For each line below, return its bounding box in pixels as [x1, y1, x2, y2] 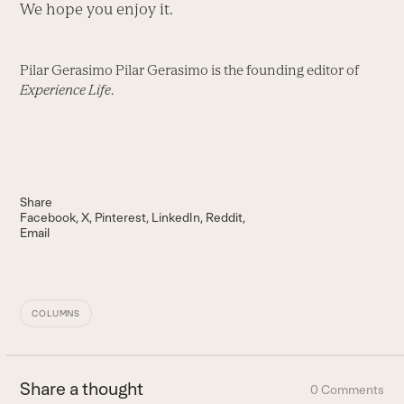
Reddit [206, 209, 243, 225]
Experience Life [20, 81, 112, 97]
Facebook [20, 209, 77, 225]
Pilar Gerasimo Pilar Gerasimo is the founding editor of [20, 61, 360, 78]
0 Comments [309, 381, 384, 397]
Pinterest [95, 209, 147, 225]
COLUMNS [32, 308, 81, 318]
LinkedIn [151, 209, 201, 225]
